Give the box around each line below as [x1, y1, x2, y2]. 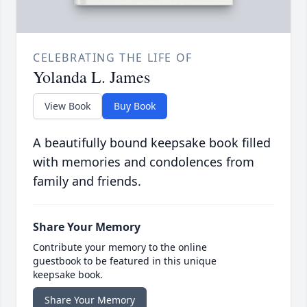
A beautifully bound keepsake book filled [33, 134, 271, 151]
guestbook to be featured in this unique [33, 254, 217, 268]
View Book [45, 99, 90, 113]
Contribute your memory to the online [33, 241, 207, 254]
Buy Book [114, 99, 156, 113]
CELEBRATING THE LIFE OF [33, 50, 193, 66]
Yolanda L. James [33, 66, 150, 88]
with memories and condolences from [33, 153, 254, 171]
